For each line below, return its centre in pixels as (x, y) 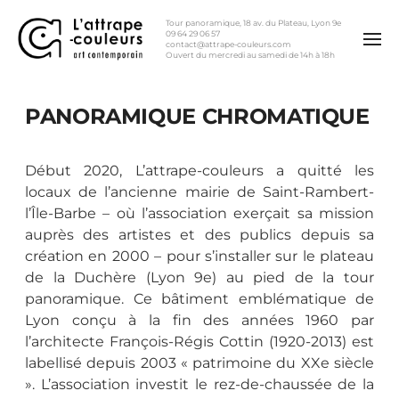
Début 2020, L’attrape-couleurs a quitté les (199, 171)
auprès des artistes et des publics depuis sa (199, 235)
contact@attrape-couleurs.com (228, 44)
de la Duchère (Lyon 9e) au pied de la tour (199, 278)
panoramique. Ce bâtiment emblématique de (199, 299)
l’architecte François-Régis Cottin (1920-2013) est (199, 342)
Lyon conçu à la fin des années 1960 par (199, 321)
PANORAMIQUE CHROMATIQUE (197, 117)
